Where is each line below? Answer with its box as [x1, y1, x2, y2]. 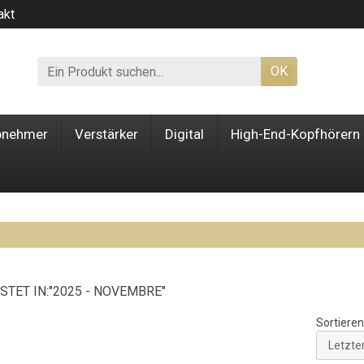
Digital [165, 126, 204, 142]
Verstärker [75, 126, 138, 142]
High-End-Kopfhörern [231, 126, 360, 142]
